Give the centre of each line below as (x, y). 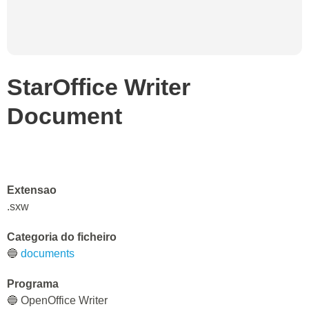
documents (48, 253)
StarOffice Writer (99, 87)
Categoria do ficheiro (62, 237)
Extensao (32, 190)
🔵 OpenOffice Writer (57, 300)
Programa (33, 284)
